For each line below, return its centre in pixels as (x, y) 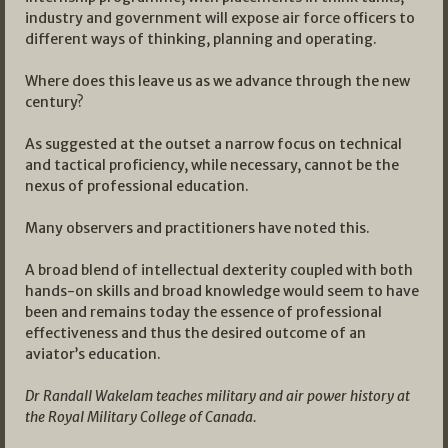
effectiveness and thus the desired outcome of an (195, 332)
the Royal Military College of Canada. (142, 416)
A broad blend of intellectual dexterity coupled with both (219, 269)
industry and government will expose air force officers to (220, 17)
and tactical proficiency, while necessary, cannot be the (212, 164)
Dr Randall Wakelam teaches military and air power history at (217, 395)
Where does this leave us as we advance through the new (217, 80)
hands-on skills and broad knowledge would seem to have (222, 290)
